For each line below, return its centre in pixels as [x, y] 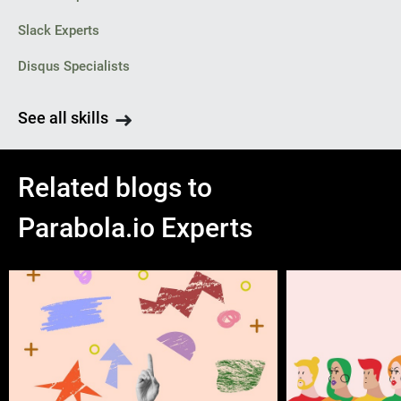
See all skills [63, 118]
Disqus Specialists [74, 66]
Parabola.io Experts [135, 228]
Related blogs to [115, 188]
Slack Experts [59, 30]
